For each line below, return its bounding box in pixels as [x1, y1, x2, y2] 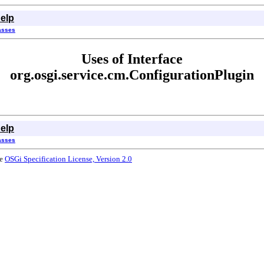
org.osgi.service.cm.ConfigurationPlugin [10, 67, 254, 82]
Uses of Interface [81, 51, 183, 67]
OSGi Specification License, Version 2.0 [5, 154, 132, 163]
